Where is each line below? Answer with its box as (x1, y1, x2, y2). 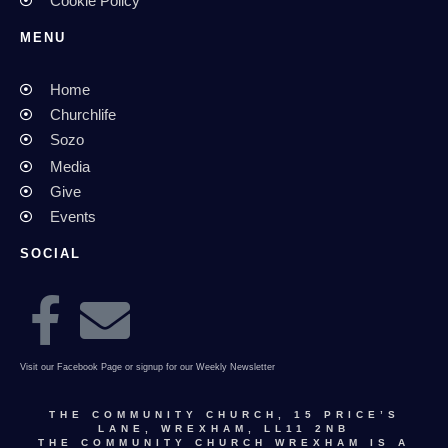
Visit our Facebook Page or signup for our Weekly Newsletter (20, 362, 275, 372)
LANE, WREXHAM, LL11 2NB (98, 423, 350, 435)
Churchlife (50, 106, 116, 123)
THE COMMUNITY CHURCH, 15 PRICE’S (48, 409, 400, 421)
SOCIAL (20, 246, 81, 261)
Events (50, 208, 96, 225)
